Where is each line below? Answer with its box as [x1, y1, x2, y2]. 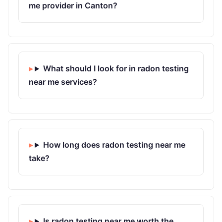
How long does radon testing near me [43, 140, 185, 150]
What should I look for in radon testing [43, 63, 189, 74]
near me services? [29, 77, 97, 87]
